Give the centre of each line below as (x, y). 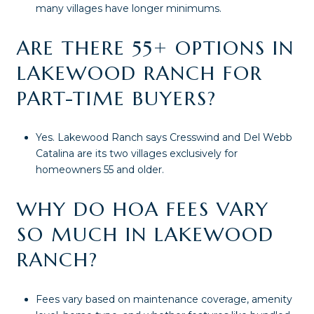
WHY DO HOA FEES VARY (143, 209)
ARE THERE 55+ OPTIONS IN (156, 48)
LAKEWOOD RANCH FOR (140, 73)
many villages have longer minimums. (128, 9)
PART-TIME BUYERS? (117, 98)
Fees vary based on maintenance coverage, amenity (164, 299)
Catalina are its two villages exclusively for (136, 154)
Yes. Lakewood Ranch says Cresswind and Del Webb (164, 138)
